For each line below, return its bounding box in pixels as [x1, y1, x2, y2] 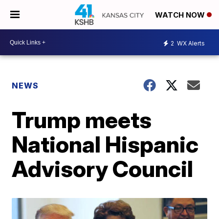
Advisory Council [12, 155, 194, 182]
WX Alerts [175, 39, 205, 47]
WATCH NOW [155, 10, 207, 20]
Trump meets [12, 106, 152, 133]
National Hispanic [12, 131, 199, 158]
